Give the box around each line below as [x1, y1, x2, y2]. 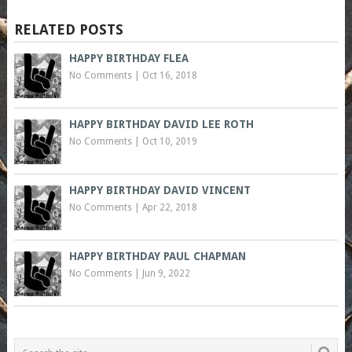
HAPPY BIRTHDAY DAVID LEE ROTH [68, 118, 254, 131]
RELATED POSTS [13, 21, 123, 38]
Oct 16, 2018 [141, 70, 197, 82]
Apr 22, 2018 [141, 202, 197, 214]
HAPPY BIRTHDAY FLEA [68, 52, 189, 65]
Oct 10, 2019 [141, 136, 197, 148]
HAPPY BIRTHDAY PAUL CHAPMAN [68, 250, 246, 263]
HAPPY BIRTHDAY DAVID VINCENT [68, 184, 251, 197]
